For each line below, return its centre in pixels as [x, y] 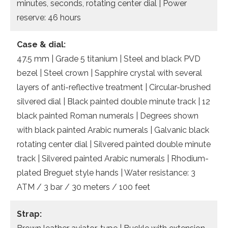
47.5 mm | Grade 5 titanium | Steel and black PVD [109, 59]
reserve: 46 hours [49, 17]
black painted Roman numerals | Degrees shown [108, 116]
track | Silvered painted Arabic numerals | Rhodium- [113, 158]
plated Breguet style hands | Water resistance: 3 [106, 173]
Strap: [29, 214]
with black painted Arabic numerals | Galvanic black [113, 130]
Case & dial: [41, 44]
